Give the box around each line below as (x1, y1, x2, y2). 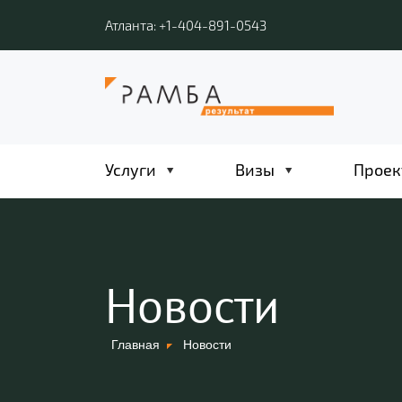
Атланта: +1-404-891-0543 (105, 17, 267, 33)
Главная (111, 335, 160, 353)
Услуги (105, 160, 156, 179)
